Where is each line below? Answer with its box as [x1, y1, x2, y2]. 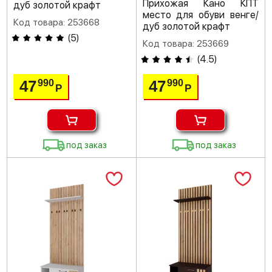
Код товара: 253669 [142, 38, 229, 50]
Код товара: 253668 [13, 17, 100, 29]
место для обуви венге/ [142, 9, 259, 21]
